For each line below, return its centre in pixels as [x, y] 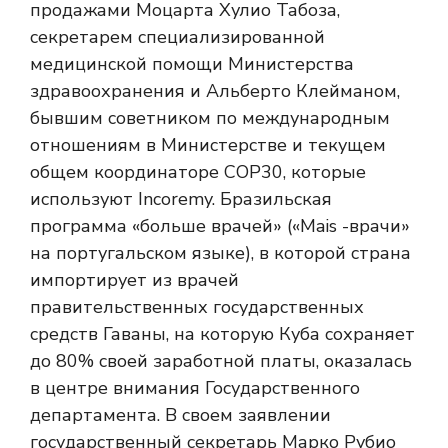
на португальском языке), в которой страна [220, 253]
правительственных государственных [197, 307]
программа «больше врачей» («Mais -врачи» [220, 226]
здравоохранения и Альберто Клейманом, [215, 91]
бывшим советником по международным [210, 118]
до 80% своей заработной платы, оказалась [221, 361]
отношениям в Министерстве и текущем [208, 145]
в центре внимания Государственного [195, 388]
